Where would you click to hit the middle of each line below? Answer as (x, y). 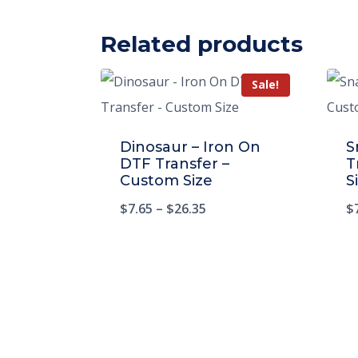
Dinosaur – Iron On (190, 147)
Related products (202, 44)
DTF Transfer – (175, 163)
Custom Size (166, 180)
